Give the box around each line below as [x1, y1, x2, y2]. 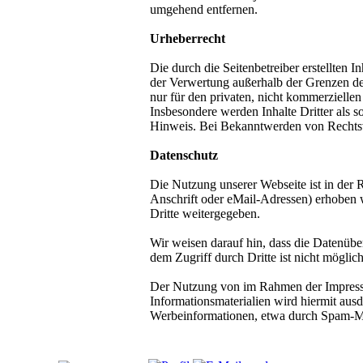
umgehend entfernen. [150, 2, 258, 16]
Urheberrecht [150, 31, 225, 45]
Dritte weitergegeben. [150, 206, 260, 220]
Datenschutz [150, 147, 218, 162]
